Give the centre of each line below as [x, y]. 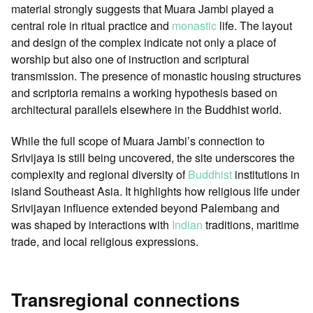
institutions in [266, 174]
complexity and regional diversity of [100, 174]
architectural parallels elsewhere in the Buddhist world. [146, 110]
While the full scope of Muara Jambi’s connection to [138, 140]
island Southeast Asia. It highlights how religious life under [155, 191]
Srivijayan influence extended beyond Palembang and [145, 208]
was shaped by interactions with [92, 224]
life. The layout [254, 26]
